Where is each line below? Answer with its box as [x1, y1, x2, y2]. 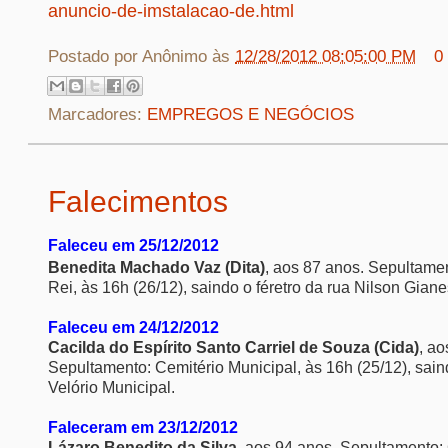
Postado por [48, 46, 142, 66]
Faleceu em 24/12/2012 [48, 318, 219, 336]
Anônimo [142, 46, 207, 66]
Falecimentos [48, 185, 228, 218]
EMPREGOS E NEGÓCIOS [147, 105, 354, 124]
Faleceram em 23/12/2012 [48, 418, 238, 436]
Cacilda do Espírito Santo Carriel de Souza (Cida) [48, 338, 419, 356]
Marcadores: [48, 105, 147, 124]
